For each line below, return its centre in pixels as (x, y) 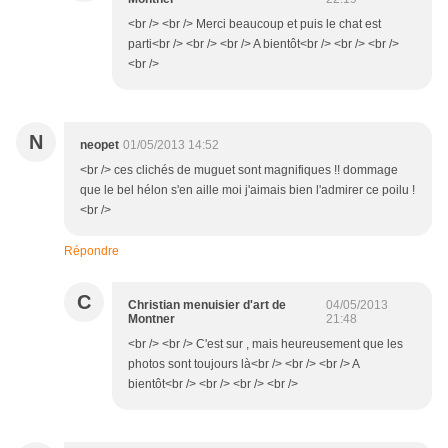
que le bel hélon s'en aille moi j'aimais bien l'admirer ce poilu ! (247, 190)
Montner (151, 319)
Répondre (91, 251)
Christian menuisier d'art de (207, 305)
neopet (99, 145)
